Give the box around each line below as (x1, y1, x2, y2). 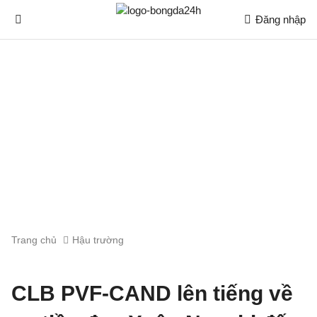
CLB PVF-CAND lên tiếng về (11, 282, 293, 305)
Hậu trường (72, 234, 124, 246)
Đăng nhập (255, 13, 306, 25)
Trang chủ (11, 234, 57, 246)
